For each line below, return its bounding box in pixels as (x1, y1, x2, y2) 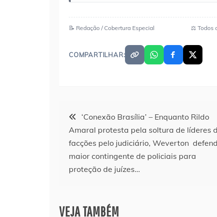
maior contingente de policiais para (69, 151, 196, 161)
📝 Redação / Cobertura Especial (69, 24, 155, 32)
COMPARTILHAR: (69, 51, 125, 59)
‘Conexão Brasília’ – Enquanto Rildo (81, 112, 209, 122)
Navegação (59, 104, 115, 123)
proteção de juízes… (69, 164, 140, 174)
